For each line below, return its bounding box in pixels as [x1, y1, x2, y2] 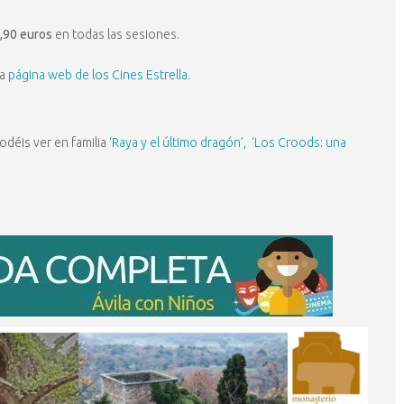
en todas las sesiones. [52, 27, 179, 41]
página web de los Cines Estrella [8, 68, 188, 82]
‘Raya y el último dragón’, [106, 135, 249, 150]
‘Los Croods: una [249, 135, 346, 150]
